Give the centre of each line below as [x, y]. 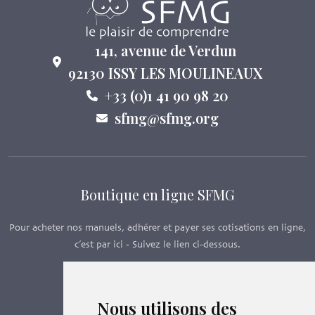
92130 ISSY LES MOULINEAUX [165, 73]
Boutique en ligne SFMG [157, 195]
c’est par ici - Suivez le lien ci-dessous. [157, 245]
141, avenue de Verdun [165, 51]
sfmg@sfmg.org [167, 118]
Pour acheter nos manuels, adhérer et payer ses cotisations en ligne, [157, 229]
